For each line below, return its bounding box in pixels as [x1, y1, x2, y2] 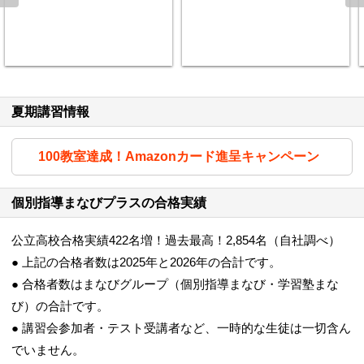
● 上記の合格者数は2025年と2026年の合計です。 [11, 255, 281, 269]
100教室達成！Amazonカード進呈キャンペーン [38, 149, 319, 163]
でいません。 [11, 343, 84, 357]
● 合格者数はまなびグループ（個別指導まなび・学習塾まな [11, 277, 339, 291]
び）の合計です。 [11, 299, 109, 313]
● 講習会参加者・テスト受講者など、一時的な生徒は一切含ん [11, 321, 351, 335]
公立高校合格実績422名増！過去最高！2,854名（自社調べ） [11, 233, 340, 247]
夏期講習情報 [11, 105, 89, 119]
